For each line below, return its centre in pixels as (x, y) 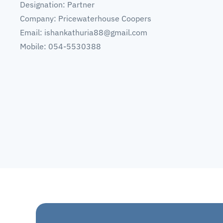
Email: (32, 32)
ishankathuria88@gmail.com (96, 32)
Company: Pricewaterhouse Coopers (86, 18)
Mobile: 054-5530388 (60, 46)
